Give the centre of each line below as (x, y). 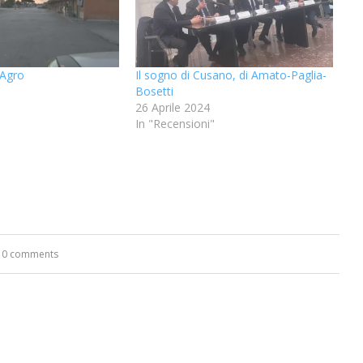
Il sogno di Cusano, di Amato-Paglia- (231, 75)
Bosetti (154, 91)
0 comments (30, 254)
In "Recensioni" (175, 123)
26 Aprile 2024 (172, 107)
